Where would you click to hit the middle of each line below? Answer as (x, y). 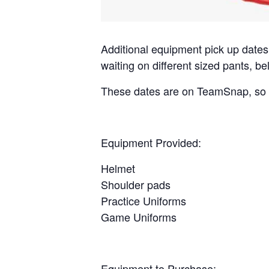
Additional (126, 49)
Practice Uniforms (144, 201)
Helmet (118, 168)
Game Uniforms (139, 217)
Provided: (177, 142)
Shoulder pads (136, 184)
